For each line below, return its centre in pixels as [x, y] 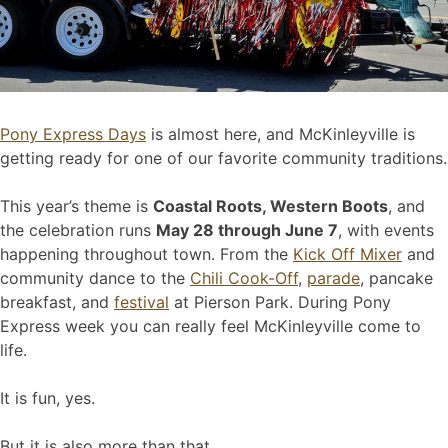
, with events [386, 230]
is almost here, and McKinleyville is [280, 134]
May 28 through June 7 [247, 230]
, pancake [396, 278]
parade [333, 278]
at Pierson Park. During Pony [280, 302]
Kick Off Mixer [347, 254]
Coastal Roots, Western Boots [270, 206]
